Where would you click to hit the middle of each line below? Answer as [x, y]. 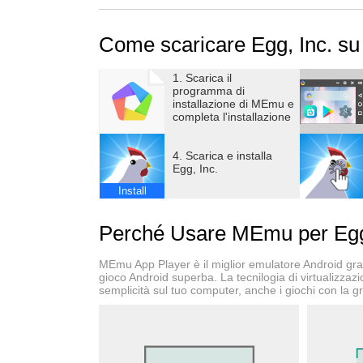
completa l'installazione [232, 117]
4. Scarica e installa [222, 156]
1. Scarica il [202, 78]
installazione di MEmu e [233, 104]
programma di [209, 91]
